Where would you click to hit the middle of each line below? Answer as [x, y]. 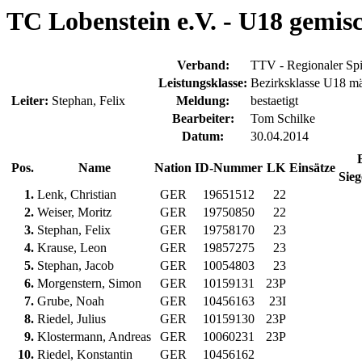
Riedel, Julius [72, 319]
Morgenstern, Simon [89, 284]
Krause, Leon [72, 248]
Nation [173, 168]
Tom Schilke [283, 119]
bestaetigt [274, 101]
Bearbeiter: [203, 119]
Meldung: [203, 101]
